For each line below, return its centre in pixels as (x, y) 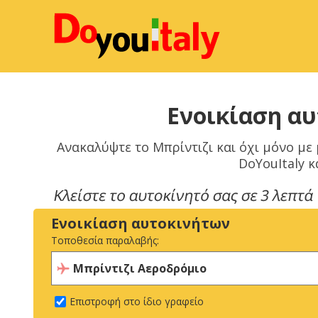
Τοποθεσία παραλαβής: (105, 240)
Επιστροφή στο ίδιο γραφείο (137, 301)
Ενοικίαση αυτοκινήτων (141, 223)
